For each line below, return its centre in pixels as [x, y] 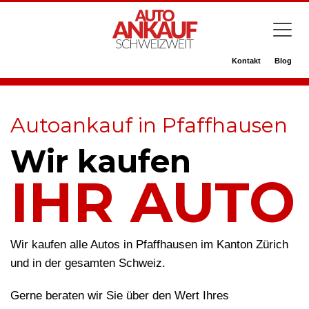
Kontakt [246, 61]
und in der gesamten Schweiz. [88, 263]
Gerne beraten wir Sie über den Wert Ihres [120, 296]
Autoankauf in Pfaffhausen [149, 125]
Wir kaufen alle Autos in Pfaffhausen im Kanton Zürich [149, 245]
